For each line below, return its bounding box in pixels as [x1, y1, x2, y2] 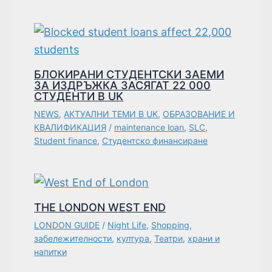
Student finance [34, 135, 98, 146]
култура [117, 233, 150, 243]
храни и [188, 233, 220, 243]
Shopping [151, 219, 190, 230]
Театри [154, 233, 183, 243]
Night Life [107, 219, 147, 230]
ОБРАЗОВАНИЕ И [163, 108, 236, 119]
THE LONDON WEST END [34, 200, 166, 214]
